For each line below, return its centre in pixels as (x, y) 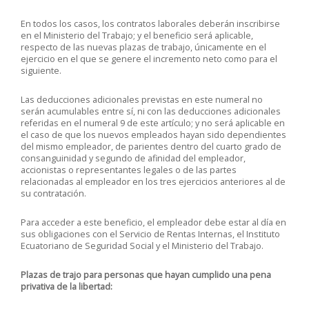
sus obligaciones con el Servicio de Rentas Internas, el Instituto (150, 234)
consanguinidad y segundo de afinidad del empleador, (133, 158)
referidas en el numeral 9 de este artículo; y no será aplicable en (153, 123)
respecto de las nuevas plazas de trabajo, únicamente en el (143, 47)
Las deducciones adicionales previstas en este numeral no (142, 100)
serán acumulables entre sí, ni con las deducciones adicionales (151, 111)
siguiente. (41, 71)
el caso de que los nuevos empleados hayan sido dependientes (153, 135)
